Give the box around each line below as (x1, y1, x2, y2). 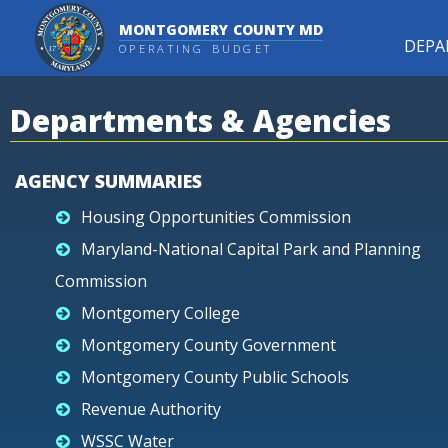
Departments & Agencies (10, 100, 391, 141)
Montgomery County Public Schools (81, 366, 349, 388)
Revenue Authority (81, 398, 221, 420)
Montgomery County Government (81, 334, 336, 356)
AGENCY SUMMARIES (15, 169, 202, 193)
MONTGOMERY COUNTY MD (119, 20, 324, 39)
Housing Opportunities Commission (81, 206, 351, 228)
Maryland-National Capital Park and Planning (81, 238, 421, 260)
